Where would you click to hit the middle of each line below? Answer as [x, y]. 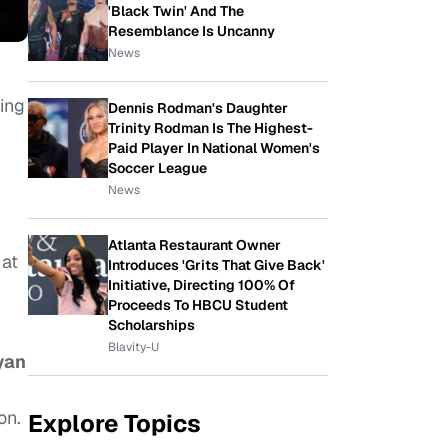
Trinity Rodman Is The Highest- [210, 128]
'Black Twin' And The [176, 11]
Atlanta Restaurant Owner [194, 245]
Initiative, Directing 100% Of [201, 285]
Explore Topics [114, 423]
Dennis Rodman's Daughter [198, 108]
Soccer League [157, 168]
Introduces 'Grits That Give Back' [216, 265]
